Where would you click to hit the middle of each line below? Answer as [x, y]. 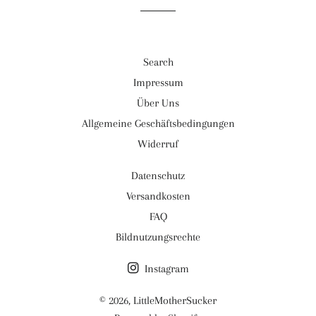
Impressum [158, 83]
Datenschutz [158, 176]
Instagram [165, 269]
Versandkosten [158, 196]
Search [158, 62]
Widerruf [158, 144]
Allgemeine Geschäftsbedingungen [158, 123]
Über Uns [158, 103]
